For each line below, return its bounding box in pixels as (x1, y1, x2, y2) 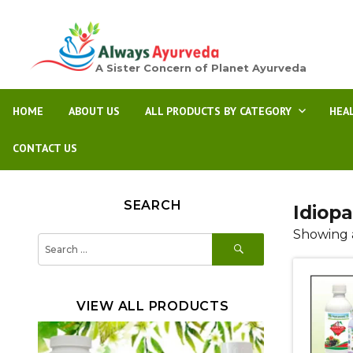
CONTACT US (13, 141, 77, 155)
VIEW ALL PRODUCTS (76, 299, 229, 314)
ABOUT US (69, 104, 120, 118)
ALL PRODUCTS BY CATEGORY (145, 104, 292, 118)
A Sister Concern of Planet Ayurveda (95, 61, 307, 74)
